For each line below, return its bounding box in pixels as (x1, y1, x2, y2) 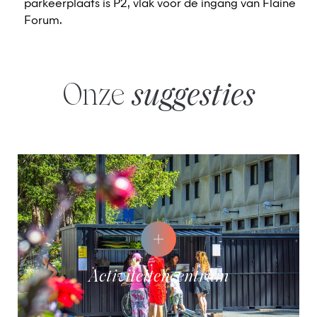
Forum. (24, 16, 62, 27)
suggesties (131, 83, 255, 111)
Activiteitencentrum (98, 270, 229, 285)
